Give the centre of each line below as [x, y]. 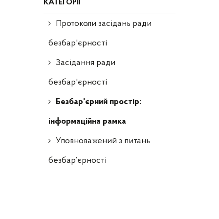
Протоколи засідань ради [104, 23]
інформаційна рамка [87, 121]
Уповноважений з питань [103, 141]
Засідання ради [86, 63]
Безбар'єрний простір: [99, 102]
